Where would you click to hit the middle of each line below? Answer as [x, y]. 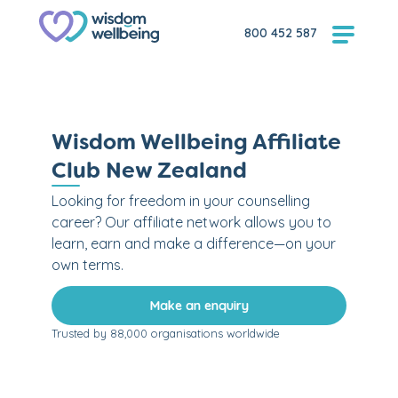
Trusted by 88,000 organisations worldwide [166, 333]
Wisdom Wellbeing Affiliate [196, 142]
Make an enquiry [199, 306]
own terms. [88, 265]
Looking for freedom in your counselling [181, 201]
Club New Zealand [149, 171]
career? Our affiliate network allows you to [191, 222]
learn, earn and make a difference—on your [194, 243]
